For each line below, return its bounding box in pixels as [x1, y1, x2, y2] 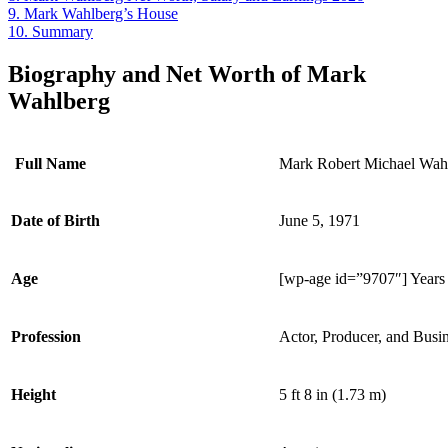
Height [11, 385, 56, 403]
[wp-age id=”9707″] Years [279, 269, 445, 287]
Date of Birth [11, 211, 100, 229]
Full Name [11, 154, 86, 172]
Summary [32, 22, 93, 40]
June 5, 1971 [279, 211, 360, 229]
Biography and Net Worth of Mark [8, 60, 366, 87]
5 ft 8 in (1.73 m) [279, 385, 386, 403]
